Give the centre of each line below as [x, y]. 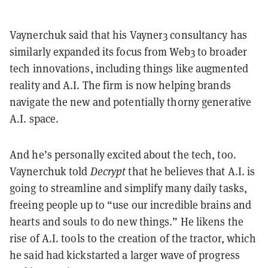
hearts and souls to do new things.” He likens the [127, 221]
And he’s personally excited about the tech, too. [123, 154]
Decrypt [108, 171]
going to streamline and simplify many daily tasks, [129, 188]
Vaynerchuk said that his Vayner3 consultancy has [128, 35]
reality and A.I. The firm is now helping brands [120, 85]
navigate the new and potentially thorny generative [131, 102]
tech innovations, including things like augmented [129, 68]
